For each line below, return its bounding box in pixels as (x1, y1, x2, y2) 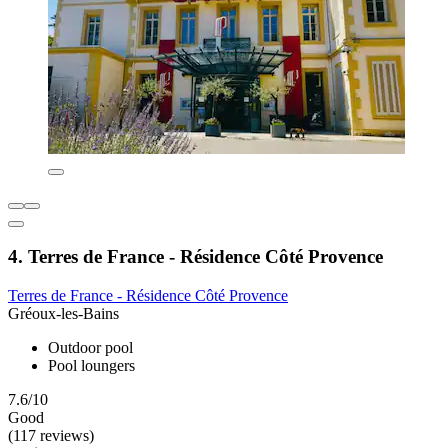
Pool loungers (48, 356, 135, 374)
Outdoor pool (48, 338, 133, 356)
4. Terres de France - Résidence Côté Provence (8, 246, 383, 268)
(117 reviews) (8, 426, 94, 444)
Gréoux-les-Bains (8, 304, 119, 322)
